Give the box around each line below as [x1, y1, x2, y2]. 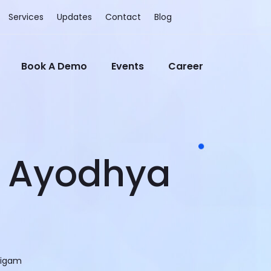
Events [111, 59, 144, 73]
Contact [105, 11, 141, 23]
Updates [57, 11, 92, 23]
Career [168, 59, 203, 73]
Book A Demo [21, 59, 87, 73]
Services [8, 11, 44, 23]
